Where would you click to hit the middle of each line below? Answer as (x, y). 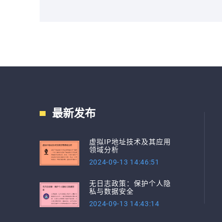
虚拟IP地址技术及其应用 (130, 142)
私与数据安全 (111, 191)
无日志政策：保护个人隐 (130, 183)
